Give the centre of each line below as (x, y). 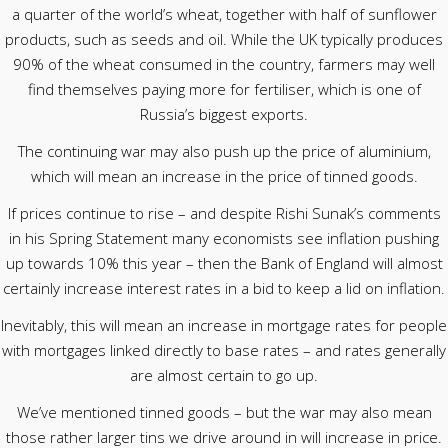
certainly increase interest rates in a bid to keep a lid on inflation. (224, 288)
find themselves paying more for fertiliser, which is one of (224, 89)
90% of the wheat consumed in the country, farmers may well (224, 64)
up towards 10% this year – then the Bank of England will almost (224, 263)
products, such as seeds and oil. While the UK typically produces (224, 39)
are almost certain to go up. (224, 375)
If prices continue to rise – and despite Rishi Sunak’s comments (224, 213)
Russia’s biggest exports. (224, 114)
